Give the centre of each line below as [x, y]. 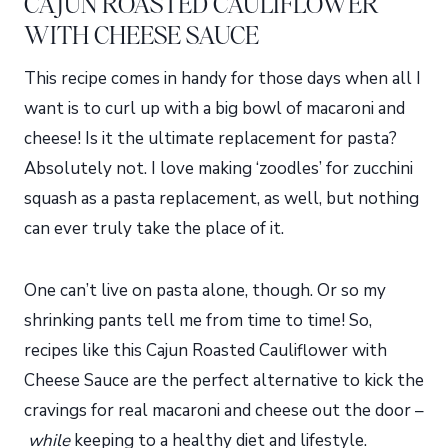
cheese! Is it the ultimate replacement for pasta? [210, 139]
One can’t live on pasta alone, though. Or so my [205, 291]
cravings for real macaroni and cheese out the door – [224, 411]
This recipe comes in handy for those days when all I [222, 79]
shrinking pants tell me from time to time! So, [198, 321]
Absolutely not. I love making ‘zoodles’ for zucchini [218, 169]
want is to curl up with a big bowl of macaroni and [214, 109]
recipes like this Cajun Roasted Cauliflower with [205, 351]
